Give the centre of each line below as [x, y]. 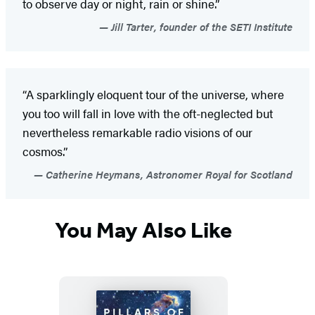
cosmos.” [45, 151]
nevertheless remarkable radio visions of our [137, 132]
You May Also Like [143, 230]
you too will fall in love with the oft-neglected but [148, 113]
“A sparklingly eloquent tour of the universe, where [153, 94]
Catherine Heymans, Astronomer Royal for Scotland [168, 174]
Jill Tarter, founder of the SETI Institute [200, 26]
